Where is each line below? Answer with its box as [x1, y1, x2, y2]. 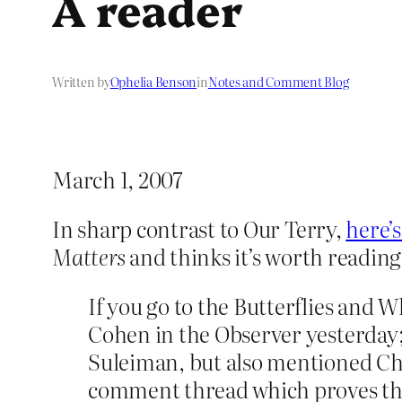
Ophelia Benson [109, 73, 197, 92]
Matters [52, 240, 126, 273]
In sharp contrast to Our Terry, [52, 213, 346, 245]
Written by [52, 73, 110, 92]
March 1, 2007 [52, 163, 183, 196]
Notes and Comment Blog [207, 73, 349, 92]
